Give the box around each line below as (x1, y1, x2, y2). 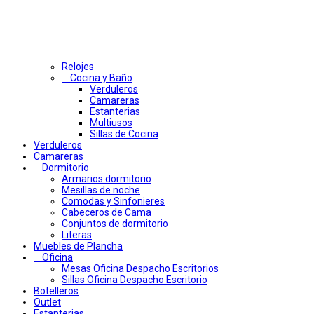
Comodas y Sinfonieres (62, 196, 165, 207)
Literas (62, 229, 92, 241)
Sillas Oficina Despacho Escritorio (62, 274, 207, 286)
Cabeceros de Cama (62, 207, 151, 219)
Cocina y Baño (70, 72, 132, 84)
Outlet (34, 296, 61, 308)
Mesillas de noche (62, 184, 140, 196)
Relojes (62, 61, 94, 73)
